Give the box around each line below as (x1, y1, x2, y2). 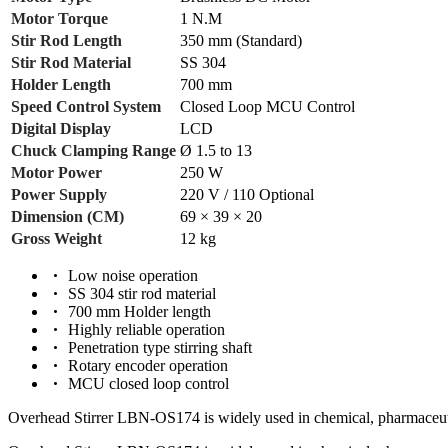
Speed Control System (11, 97, 161, 115)
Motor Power (11, 163, 102, 181)
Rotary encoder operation (64, 356, 228, 374)
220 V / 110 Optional (180, 185, 314, 203)
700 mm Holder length (64, 302, 211, 320)
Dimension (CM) (11, 207, 124, 225)
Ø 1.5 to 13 (180, 141, 252, 159)
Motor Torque (11, 9, 108, 27)
